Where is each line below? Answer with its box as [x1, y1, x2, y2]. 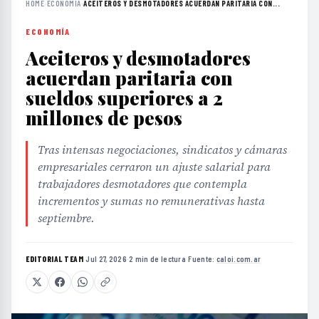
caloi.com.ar [216, 253, 261, 263]
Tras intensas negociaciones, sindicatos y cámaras [38, 141, 287, 157]
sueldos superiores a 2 [26, 85, 223, 110]
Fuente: [188, 253, 216, 263]
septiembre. [38, 209, 95, 226]
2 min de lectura [129, 253, 187, 263]
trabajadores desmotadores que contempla [38, 175, 247, 192]
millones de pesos [26, 105, 182, 130]
